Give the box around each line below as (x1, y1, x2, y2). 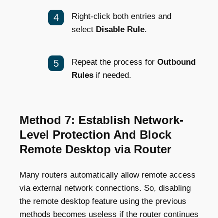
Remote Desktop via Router (19, 142, 171, 156)
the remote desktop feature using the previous (19, 196, 186, 206)
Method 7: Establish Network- (19, 113, 183, 127)
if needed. (93, 70, 131, 80)
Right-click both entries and (72, 11, 171, 21)
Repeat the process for (72, 57, 157, 67)
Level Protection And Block (19, 127, 171, 141)
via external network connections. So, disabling (19, 183, 191, 193)
